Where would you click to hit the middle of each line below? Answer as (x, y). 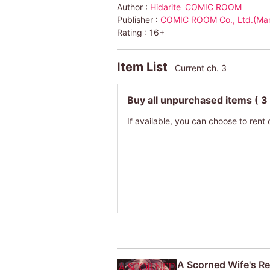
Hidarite (165, 7)
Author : (133, 7)
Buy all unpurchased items (190, 100)
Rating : (133, 32)
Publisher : (138, 19)
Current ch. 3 (200, 67)
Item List (143, 67)
